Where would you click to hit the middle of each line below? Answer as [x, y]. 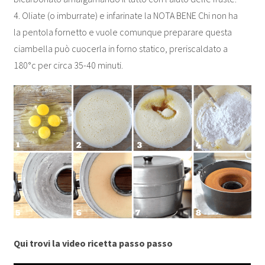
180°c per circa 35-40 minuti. [69, 65]
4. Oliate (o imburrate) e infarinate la [84, 15]
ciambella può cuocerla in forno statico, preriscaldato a [121, 48]
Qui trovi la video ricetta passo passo [93, 243]
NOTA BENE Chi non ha [196, 15]
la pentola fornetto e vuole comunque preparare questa [123, 32]
